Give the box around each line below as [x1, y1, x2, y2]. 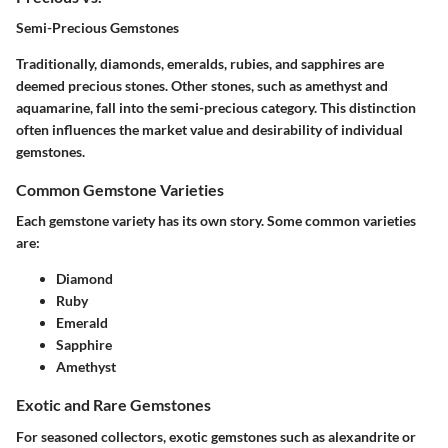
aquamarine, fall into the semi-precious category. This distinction [16, 99, 416, 117]
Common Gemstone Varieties [16, 180, 224, 200]
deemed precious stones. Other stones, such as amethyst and [16, 77, 388, 95]
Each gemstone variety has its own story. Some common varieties [16, 212, 416, 230]
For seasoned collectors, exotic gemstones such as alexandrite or [16, 427, 416, 445]
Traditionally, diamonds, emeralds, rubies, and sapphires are [16, 55, 384, 73]
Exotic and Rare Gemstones [16, 395, 211, 415]
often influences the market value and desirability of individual [16, 121, 403, 139]
